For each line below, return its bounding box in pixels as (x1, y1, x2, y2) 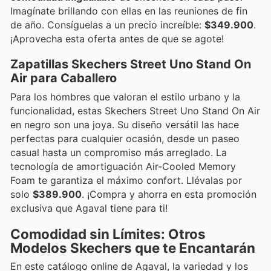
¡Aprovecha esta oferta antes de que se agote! (10, 32, 224, 45)
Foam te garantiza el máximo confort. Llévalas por (10, 174, 242, 187)
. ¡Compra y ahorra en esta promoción (82, 188, 256, 201)
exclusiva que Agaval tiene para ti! (10, 202, 168, 215)
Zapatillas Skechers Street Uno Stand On (10, 57, 251, 72)
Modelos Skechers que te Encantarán (10, 240, 255, 256)
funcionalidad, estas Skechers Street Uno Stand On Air (10, 105, 260, 117)
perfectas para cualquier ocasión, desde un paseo (10, 132, 240, 145)
